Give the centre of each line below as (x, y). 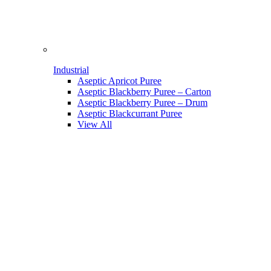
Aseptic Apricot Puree (119, 81)
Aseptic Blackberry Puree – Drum (142, 103)
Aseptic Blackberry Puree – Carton (144, 92)
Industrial (71, 70)
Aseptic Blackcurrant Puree (130, 114)
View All (95, 125)
